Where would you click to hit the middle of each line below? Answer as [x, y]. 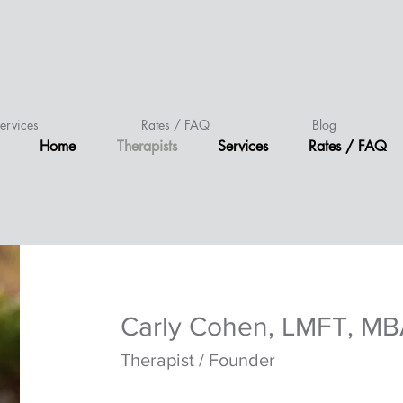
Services [242, 146]
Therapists [147, 146]
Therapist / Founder [197, 360]
